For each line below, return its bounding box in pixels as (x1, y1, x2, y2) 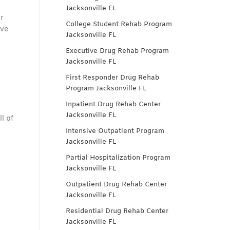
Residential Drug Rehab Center (66, 207, 168, 216)
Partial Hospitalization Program (66, 154, 170, 162)
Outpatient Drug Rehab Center (66, 180, 167, 189)
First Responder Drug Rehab (66, 73, 159, 82)
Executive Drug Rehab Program (66, 47, 169, 55)
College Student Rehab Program (66, 20, 172, 29)
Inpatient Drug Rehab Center (66, 100, 161, 109)
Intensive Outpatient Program (66, 127, 164, 136)
